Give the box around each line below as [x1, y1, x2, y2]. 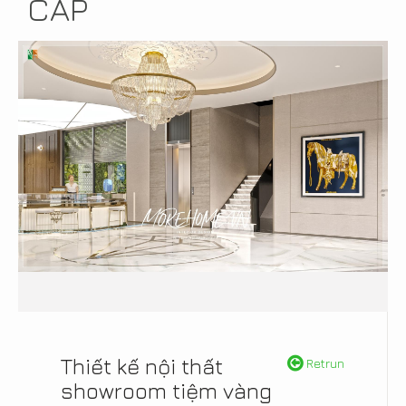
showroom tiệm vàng [61, 378, 272, 403]
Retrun [303, 355, 344, 371]
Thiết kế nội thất [61, 353, 223, 379]
